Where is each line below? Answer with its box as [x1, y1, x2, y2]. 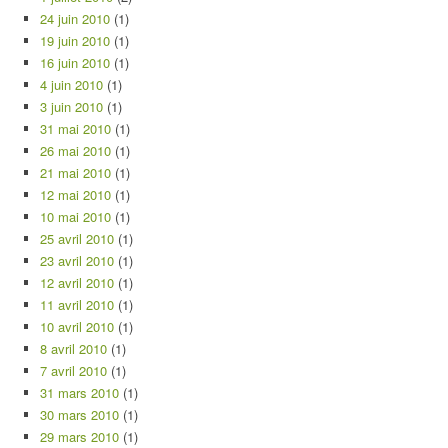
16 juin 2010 [40, 53, 110, 72]
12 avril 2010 [40, 273, 114, 292]
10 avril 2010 [40, 317, 114, 336]
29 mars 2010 [40, 427, 119, 446]
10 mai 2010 [40, 207, 111, 226]
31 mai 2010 [40, 119, 111, 138]
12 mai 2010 [40, 185, 111, 204]
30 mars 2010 [40, 405, 119, 424]
